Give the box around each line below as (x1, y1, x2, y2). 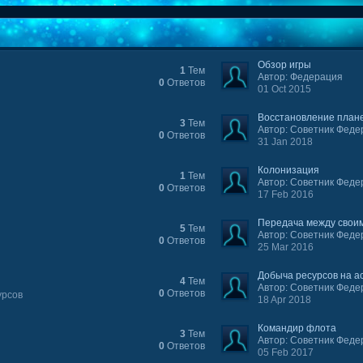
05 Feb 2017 (258, 347, 314, 358)
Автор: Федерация (258, 71, 344, 83)
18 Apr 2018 (258, 294, 312, 305)
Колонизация (258, 164, 320, 176)
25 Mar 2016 (258, 241, 314, 253)
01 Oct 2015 (258, 83, 312, 95)
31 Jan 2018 (258, 136, 314, 147)
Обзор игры (258, 59, 312, 70)
